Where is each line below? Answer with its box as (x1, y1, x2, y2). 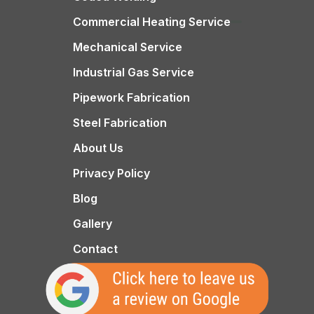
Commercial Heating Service (72, 15, 231, 29)
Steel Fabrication (72, 116, 167, 130)
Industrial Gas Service (72, 65, 194, 80)
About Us (72, 141, 123, 156)
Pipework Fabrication (72, 90, 190, 105)
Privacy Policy (72, 166, 150, 181)
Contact (72, 242, 118, 257)
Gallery (72, 217, 112, 231)
